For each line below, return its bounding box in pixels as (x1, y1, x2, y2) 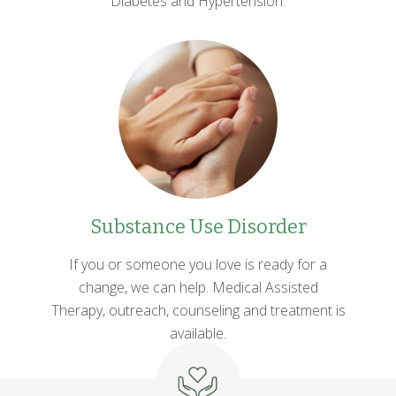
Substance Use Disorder (89, 215, 307, 240)
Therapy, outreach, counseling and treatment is (50, 300, 346, 320)
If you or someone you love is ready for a (69, 254, 327, 274)
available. (170, 323, 226, 343)
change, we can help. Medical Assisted (78, 277, 318, 297)
